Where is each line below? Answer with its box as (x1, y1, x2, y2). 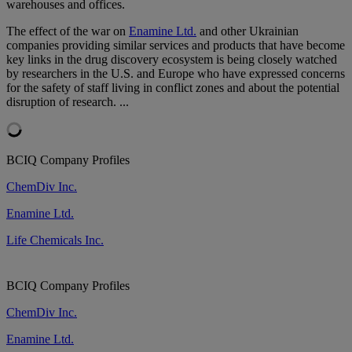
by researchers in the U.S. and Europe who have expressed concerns (6, 66, 345, 80)
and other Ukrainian (196, 24, 299, 38)
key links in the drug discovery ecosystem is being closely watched (6, 52, 337, 66)
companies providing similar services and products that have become (6, 38, 345, 52)
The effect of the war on (6, 24, 129, 38)
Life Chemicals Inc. (6, 233, 104, 247)
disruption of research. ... (6, 94, 129, 108)
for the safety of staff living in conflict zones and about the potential (6, 80, 339, 94)
